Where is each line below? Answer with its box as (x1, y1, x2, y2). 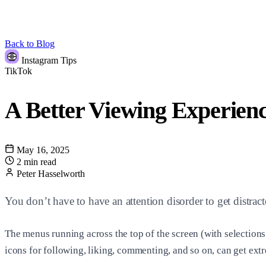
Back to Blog (5, 39, 55, 49)
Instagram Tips (21, 55, 77, 65)
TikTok (5, 66, 32, 76)
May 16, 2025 (14, 145, 69, 156)
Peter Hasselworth (17, 169, 85, 179)
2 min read (17, 157, 56, 167)
